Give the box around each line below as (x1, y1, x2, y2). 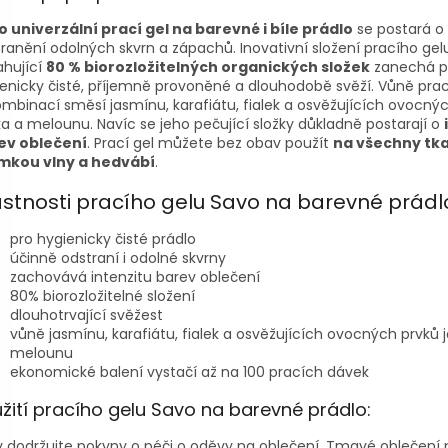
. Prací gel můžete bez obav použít (87, 133, 333, 154)
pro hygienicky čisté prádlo (10, 228, 196, 249)
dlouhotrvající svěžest (10, 304, 163, 325)
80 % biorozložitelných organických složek (46, 57, 370, 78)
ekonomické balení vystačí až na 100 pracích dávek (10, 361, 369, 382)
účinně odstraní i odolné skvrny (10, 247, 226, 268)
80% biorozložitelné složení (10, 285, 195, 306)
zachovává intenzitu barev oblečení (10, 266, 260, 287)
